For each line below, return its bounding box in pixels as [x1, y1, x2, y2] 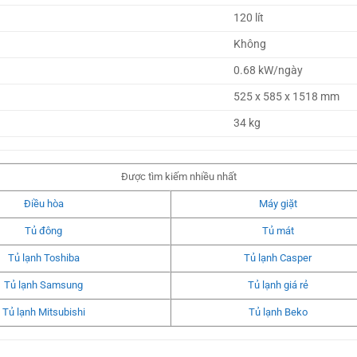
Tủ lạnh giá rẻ [247, 279, 308, 292]
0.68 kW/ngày [233, 64, 304, 78]
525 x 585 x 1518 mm [233, 90, 340, 104]
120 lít [233, 11, 265, 25]
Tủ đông [25, 225, 62, 237]
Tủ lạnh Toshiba [7, 252, 80, 265]
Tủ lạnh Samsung [4, 279, 83, 292]
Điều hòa [23, 198, 64, 210]
